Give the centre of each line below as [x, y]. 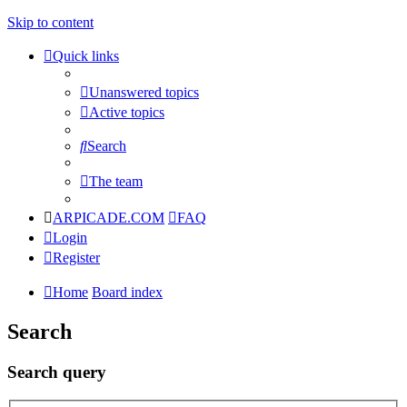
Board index [127, 292]
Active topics [127, 112]
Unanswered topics [144, 92]
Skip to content [50, 22]
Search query [57, 372]
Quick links [86, 56]
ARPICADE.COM [109, 218]
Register [76, 258]
